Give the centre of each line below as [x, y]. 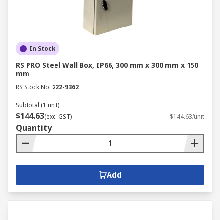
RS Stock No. [33, 87]
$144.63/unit [187, 117]
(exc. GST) [58, 117]
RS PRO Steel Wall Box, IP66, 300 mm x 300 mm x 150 [107, 65]
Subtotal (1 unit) [38, 105]
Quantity [34, 128]
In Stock [42, 48]
